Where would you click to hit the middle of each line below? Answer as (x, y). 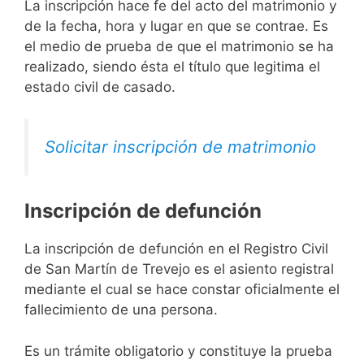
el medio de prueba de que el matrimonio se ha (179, 47)
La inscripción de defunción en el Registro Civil (176, 249)
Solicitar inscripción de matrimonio (180, 146)
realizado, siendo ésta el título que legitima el (172, 67)
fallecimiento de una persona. (121, 310)
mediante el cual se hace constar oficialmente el (182, 290)
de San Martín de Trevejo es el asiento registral (179, 269)
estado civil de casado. (100, 87)
